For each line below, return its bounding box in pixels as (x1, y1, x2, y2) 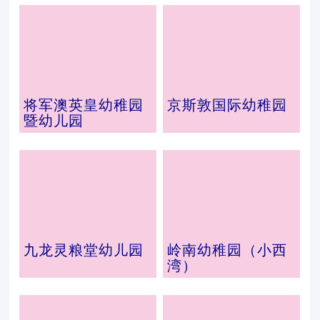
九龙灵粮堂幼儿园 (24, 242, 144, 258)
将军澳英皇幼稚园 (24, 97, 144, 113)
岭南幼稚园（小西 (166, 242, 287, 258)
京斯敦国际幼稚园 (166, 97, 287, 113)
